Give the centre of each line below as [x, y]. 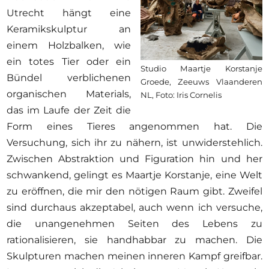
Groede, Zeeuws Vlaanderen [201, 81]
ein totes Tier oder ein [69, 61]
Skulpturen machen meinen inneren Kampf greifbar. [134, 256]
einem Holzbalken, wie [69, 45]
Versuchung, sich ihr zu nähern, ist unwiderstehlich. [134, 142]
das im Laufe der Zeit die [69, 110]
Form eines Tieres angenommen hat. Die [134, 126]
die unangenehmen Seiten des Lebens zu [134, 223]
